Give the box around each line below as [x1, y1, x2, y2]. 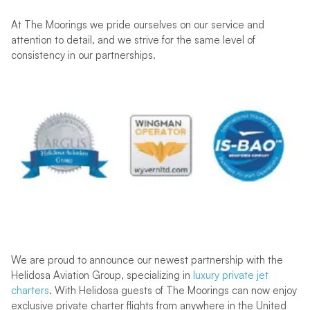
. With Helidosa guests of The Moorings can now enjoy [48, 284, 297, 297]
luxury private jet [192, 268, 268, 282]
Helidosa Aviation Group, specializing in [10, 268, 193, 282]
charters [10, 284, 49, 297]
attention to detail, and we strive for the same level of [10, 33, 255, 46]
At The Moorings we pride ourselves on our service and [10, 18, 264, 31]
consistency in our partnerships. [10, 48, 156, 62]
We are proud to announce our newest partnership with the [10, 253, 283, 266]
